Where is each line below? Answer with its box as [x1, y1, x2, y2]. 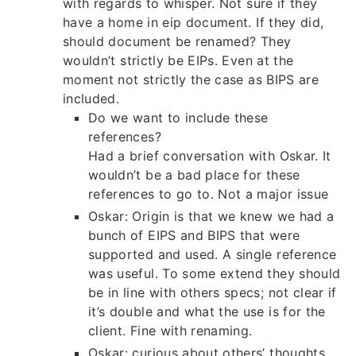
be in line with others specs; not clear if [88, 284, 337, 301]
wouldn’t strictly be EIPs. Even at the [63, 52, 294, 69]
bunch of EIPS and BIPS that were [88, 227, 300, 244]
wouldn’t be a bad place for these [88, 167, 300, 184]
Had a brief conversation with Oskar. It [88, 148, 331, 164]
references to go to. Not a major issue [88, 186, 329, 203]
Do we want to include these [88, 110, 269, 126]
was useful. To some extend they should [88, 265, 341, 282]
